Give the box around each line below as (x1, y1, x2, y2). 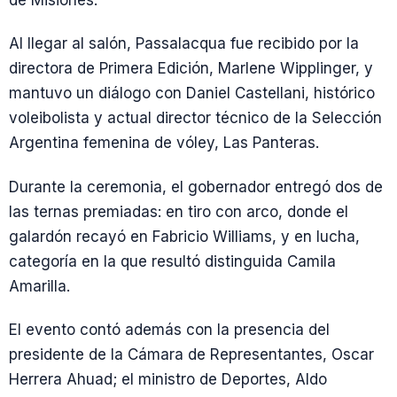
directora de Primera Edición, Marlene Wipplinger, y (9, 59, 373, 78)
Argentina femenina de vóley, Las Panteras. (9, 134, 319, 152)
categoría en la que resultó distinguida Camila (9, 252, 336, 270)
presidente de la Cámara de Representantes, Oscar (9, 345, 374, 363)
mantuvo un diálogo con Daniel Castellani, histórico (9, 84, 375, 103)
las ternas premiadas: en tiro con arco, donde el (9, 202, 348, 221)
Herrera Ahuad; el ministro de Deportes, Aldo (9, 370, 327, 388)
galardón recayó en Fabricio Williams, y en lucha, (9, 227, 360, 245)
